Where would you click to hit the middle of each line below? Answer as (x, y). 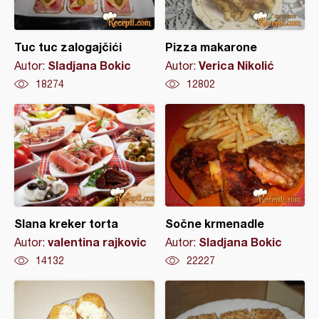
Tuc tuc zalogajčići (68, 47)
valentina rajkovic (97, 242)
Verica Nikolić (236, 65)
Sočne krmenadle (214, 223)
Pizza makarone (211, 47)
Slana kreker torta (66, 223)
